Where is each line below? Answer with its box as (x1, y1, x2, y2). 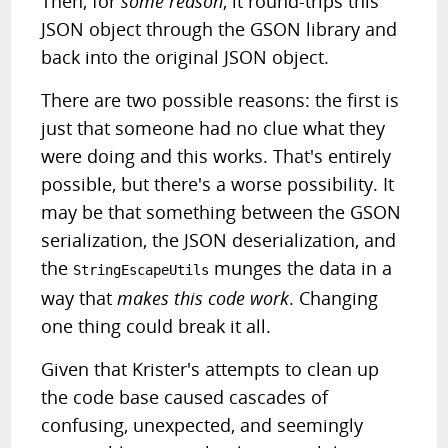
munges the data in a (209, 256, 393, 280)
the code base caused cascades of (41, 385, 329, 409)
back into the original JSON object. (41, 45, 330, 69)
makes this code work (117, 286, 290, 310)
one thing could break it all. (41, 314, 272, 338)
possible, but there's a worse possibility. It (41, 172, 395, 196)
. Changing (289, 286, 379, 310)
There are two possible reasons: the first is (41, 88, 400, 112)
